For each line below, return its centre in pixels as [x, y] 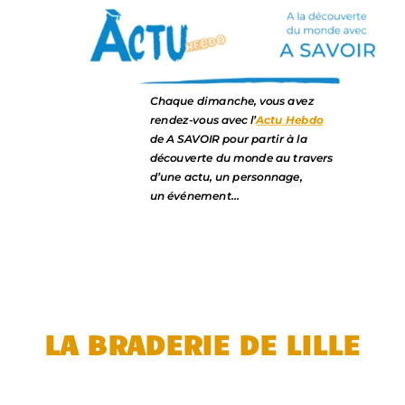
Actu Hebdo [289, 120]
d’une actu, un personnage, [226, 177]
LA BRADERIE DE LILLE [202, 343]
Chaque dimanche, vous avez [232, 101]
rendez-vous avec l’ [203, 120]
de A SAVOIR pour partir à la [228, 139]
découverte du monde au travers [241, 158]
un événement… [194, 196]
